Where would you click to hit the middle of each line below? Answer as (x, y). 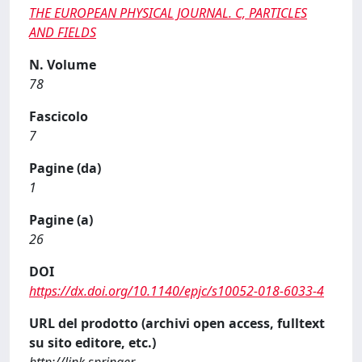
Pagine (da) (65, 168)
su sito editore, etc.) (93, 343)
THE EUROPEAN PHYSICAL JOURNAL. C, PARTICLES (168, 13)
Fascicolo (59, 116)
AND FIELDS (63, 32)
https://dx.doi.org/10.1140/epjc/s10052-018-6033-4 (177, 291)
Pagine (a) (61, 220)
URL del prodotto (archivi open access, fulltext (177, 323)
